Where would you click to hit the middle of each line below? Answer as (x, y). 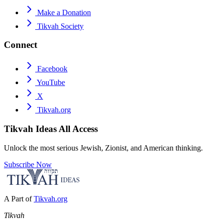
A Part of (18, 198)
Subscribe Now (28, 164)
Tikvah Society (60, 26)
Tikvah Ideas (31, 129)
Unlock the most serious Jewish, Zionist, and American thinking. (103, 148)
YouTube (51, 83)
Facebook (52, 69)
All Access (78, 129)
